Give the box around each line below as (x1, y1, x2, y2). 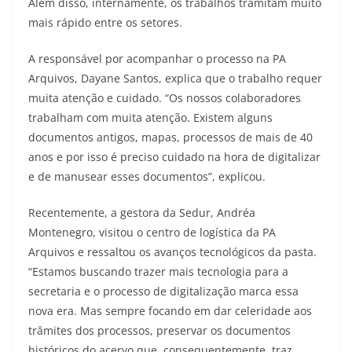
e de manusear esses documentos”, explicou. (28, 169, 266, 185)
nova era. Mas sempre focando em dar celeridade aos (28, 303, 312, 319)
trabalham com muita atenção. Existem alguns (28, 110, 273, 126)
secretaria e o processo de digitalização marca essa (28, 284, 299, 299)
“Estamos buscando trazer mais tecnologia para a (28, 264, 288, 280)
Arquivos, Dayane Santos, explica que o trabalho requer (28, 71, 322, 86)
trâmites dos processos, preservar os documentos (28, 323, 291, 339)
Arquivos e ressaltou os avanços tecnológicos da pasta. (28, 244, 317, 260)
